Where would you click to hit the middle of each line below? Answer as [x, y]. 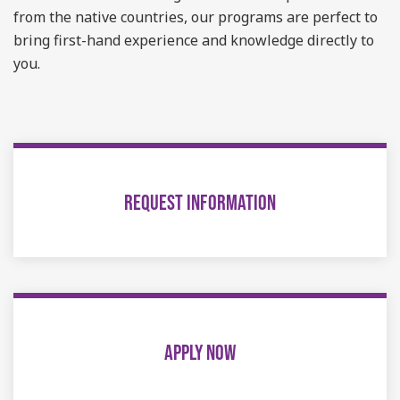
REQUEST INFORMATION [200, 202]
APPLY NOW [200, 352]
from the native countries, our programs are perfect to [196, 17]
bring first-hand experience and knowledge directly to [194, 40]
